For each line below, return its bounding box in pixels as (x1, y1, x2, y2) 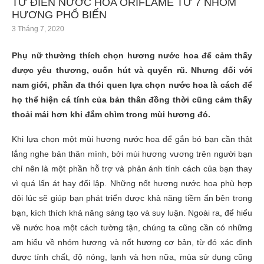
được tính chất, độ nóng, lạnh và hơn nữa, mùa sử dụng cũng (12, 252, 252, 262)
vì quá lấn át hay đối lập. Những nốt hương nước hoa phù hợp (12, 178, 252, 188)
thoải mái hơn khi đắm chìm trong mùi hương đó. (12, 109, 210, 119)
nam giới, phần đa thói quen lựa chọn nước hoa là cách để (12, 80, 252, 90)
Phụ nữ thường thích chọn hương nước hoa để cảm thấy (12, 50, 252, 60)
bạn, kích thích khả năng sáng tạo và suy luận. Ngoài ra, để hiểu (12, 207, 252, 217)
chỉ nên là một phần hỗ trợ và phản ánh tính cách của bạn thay (12, 163, 252, 173)
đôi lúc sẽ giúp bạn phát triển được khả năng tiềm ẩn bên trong (12, 193, 252, 203)
